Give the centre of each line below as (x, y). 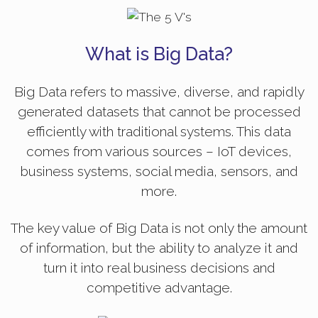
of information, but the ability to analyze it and (159, 248)
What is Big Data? (159, 54)
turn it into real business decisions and (159, 268)
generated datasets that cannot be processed (159, 112)
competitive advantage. (159, 288)
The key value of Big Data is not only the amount (159, 228)
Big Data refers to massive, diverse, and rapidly (159, 92)
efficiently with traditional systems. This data (159, 132)
